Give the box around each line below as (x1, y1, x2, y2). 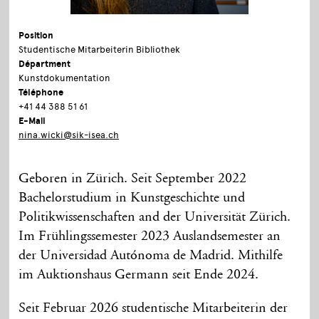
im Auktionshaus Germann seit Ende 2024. (19, 267, 259, 282)
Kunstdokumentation (19, 72, 111, 83)
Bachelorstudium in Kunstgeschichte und (19, 190, 246, 205)
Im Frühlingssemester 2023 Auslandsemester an (19, 229, 281, 244)
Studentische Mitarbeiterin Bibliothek (19, 43, 181, 55)
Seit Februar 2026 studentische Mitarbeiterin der (19, 300, 288, 315)
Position (19, 29, 54, 41)
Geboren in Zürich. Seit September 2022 (19, 171, 247, 186)
